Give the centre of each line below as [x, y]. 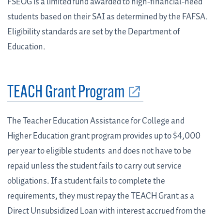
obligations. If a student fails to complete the [86, 181]
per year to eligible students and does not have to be [99, 151]
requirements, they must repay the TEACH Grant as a [101, 196]
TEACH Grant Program [66, 93]
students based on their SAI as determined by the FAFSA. [108, 17]
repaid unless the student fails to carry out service [94, 166]
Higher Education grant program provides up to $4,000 [104, 136]
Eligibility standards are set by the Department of [93, 32]
